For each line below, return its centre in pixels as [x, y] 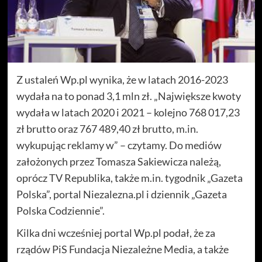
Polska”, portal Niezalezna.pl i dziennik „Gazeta [121, 194]
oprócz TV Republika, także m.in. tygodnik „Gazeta [129, 178]
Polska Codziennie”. [60, 211]
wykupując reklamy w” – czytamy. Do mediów [119, 145]
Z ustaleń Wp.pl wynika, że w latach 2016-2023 [122, 80]
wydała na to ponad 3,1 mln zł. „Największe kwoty [128, 96]
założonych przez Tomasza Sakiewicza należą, [118, 161]
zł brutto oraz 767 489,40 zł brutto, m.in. [107, 129]
